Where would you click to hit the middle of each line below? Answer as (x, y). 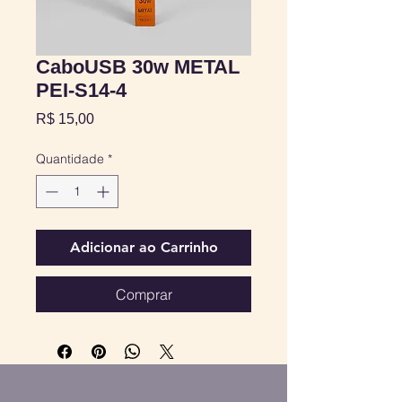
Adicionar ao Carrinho (144, 247)
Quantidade (70, 159)
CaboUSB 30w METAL (138, 67)
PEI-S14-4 (81, 90)
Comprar (144, 294)
